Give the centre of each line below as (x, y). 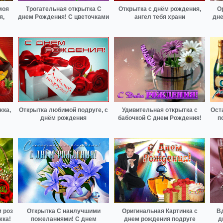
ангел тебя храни (160, 17)
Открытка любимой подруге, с (63, 110)
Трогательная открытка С (63, 9)
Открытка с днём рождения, (160, 9)
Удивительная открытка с (160, 110)
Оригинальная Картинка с (160, 211)
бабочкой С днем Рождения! (160, 118)
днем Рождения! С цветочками (63, 17)
